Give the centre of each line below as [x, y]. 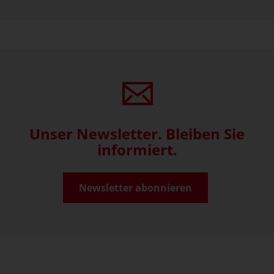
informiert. [137, 150]
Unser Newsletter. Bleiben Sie [137, 134]
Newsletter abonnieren [135, 188]
